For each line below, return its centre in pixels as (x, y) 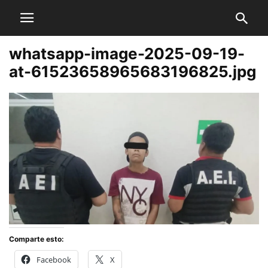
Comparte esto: (36, 239)
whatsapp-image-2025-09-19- (127, 54)
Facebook (54, 259)
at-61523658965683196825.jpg (133, 71)
